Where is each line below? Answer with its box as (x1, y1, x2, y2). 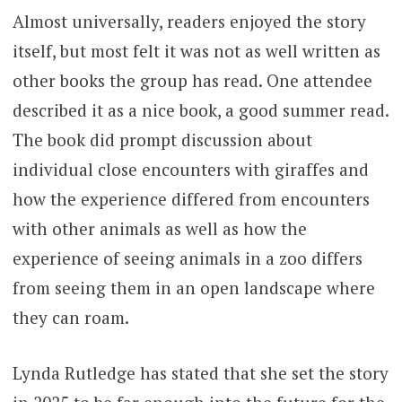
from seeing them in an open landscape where (12, 276, 375, 300)
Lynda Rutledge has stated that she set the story (12, 361, 389, 384)
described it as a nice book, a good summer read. (12, 99, 389, 122)
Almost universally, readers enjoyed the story (12, 10, 366, 33)
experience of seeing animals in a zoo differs (12, 247, 363, 270)
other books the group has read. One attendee (12, 69, 372, 92)
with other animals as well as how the (12, 217, 307, 240)
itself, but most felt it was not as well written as (12, 39, 380, 63)
